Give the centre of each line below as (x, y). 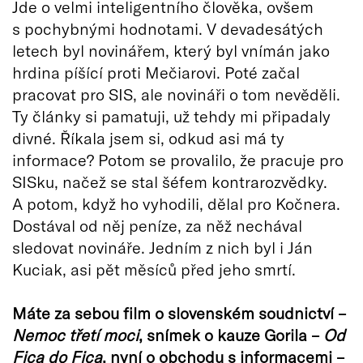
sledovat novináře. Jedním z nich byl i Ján (162, 247)
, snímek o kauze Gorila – (231, 334)
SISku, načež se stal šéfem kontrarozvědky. (170, 181)
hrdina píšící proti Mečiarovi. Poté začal (156, 72)
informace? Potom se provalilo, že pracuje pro (178, 159)
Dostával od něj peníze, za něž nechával (157, 225)
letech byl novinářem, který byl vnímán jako (171, 50)
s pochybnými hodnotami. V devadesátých (168, 28)
